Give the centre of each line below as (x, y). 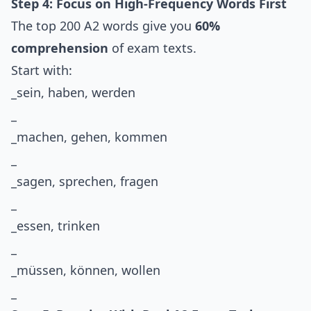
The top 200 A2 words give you (103, 26)
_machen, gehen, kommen (89, 137)
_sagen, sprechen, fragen (85, 182)
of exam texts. (152, 48)
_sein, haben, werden (73, 93)
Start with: (42, 70)
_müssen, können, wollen (86, 270)
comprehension (60, 48)
